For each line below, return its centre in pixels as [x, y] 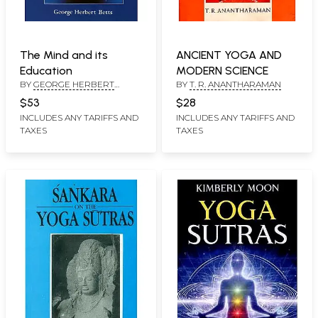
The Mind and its [64, 55]
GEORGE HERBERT [74, 84]
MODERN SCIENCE [222, 70]
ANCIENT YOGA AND [229, 55]
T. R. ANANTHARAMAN [235, 84]
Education [46, 70]
